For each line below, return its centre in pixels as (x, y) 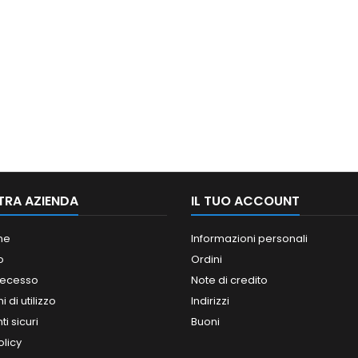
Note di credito (229, 280)
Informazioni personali (249, 239)
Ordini (207, 260)
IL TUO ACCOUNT (245, 201)
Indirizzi (210, 301)
